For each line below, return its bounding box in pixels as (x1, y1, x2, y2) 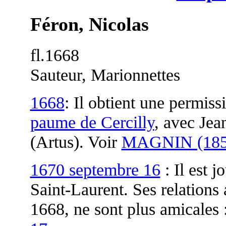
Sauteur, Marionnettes (30, 65, 180, 84)
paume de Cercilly (30, 112, 154, 132)
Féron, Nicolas (30, 14, 149, 35)
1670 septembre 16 (30, 159, 160, 179)
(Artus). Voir (30, 132, 122, 151)
